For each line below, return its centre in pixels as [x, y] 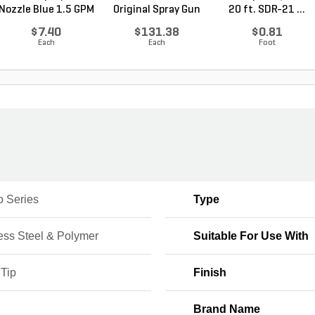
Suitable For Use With [251, 236]
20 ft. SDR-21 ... [267, 9]
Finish [210, 272]
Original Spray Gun [156, 9]
